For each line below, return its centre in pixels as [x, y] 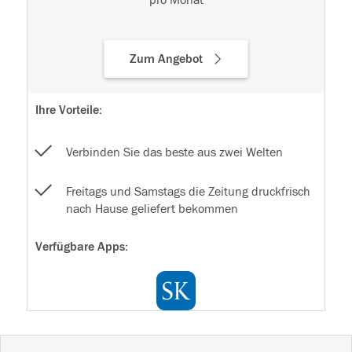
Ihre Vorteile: [69, 110]
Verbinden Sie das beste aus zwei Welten [174, 153]
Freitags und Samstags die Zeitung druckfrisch [188, 192]
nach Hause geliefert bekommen [152, 209]
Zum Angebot [166, 59]
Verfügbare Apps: [82, 247]
